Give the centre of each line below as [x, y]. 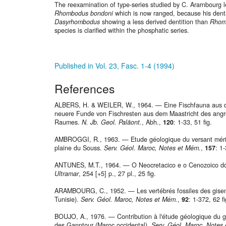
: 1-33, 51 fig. [193, 122]
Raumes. [68, 122]
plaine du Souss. [79, 148]
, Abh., [152, 122]
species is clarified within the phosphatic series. [123, 31]
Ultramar [67, 174]
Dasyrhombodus [78, 22]
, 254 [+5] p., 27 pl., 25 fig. [117, 174]
